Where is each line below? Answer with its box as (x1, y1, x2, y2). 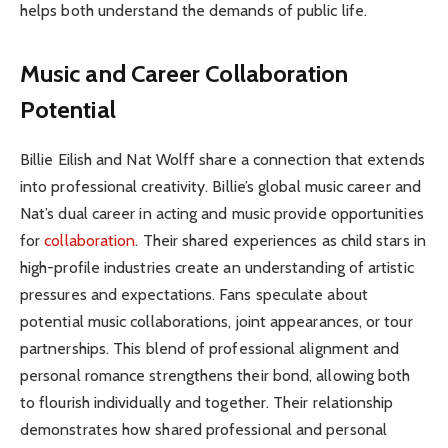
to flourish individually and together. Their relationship (20, 393, 394, 413)
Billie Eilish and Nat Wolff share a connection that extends (20, 150, 425, 170)
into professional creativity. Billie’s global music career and (20, 177, 421, 197)
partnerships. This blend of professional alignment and (20, 339, 400, 359)
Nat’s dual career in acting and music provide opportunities (20, 204, 424, 224)
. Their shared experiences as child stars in (135, 231, 426, 251)
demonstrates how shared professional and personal (20, 420, 387, 440)
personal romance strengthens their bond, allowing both (20, 366, 411, 386)
